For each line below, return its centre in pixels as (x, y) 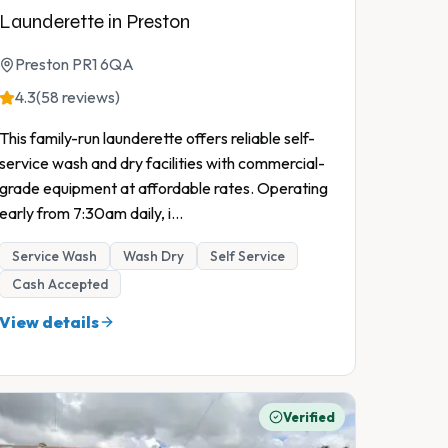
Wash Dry (153, 256)
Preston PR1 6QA (74, 64)
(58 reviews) (78, 97)
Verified (309, 417)
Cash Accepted (60, 284)
